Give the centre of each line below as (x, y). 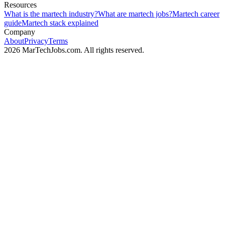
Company (20, 32)
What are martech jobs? (135, 14)
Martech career (196, 14)
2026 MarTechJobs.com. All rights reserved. (74, 50)
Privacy (36, 41)
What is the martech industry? (51, 14)
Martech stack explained (60, 23)
